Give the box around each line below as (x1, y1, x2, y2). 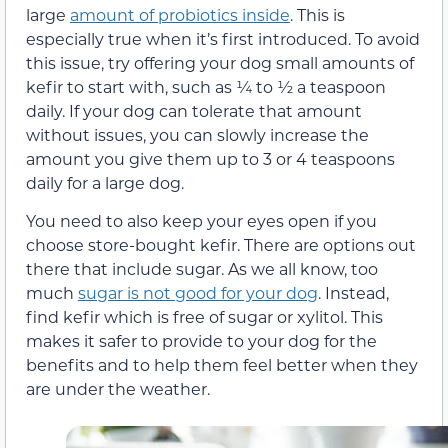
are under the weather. (26, 378, 210, 400)
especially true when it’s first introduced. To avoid (26, 27, 420, 49)
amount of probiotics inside (70, 3, 290, 25)
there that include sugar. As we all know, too (26, 258, 378, 280)
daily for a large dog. (26, 171, 184, 193)
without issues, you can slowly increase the (26, 123, 369, 145)
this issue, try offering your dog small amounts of (26, 51, 414, 73)
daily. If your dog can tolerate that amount (26, 99, 362, 121)
